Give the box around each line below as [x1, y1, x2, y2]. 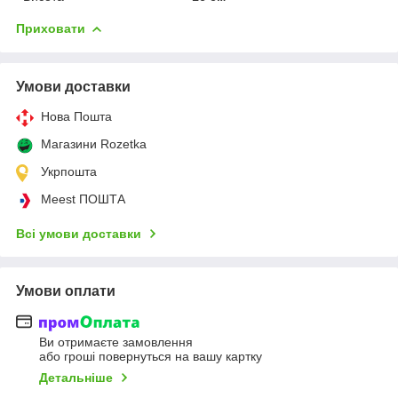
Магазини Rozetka [41, 136, 147, 151]
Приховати [16, 20, 85, 36]
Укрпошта [41, 163, 97, 179]
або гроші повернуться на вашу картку [39, 349, 262, 364]
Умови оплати [16, 283, 115, 298]
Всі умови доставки [16, 226, 141, 241]
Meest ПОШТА [41, 191, 125, 206]
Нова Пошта [41, 108, 112, 123]
